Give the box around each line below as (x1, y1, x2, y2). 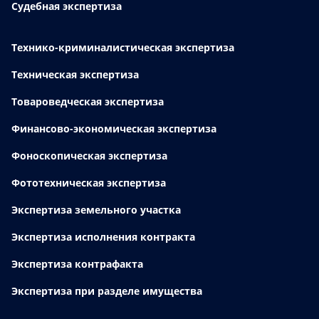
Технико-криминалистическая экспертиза (11, 41, 234, 55)
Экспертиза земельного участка (11, 203, 181, 217)
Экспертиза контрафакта (11, 257, 143, 271)
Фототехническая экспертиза (11, 176, 166, 190)
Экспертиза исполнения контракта (11, 230, 195, 244)
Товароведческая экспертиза (11, 95, 164, 109)
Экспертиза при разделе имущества (11, 284, 202, 298)
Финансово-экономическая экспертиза (11, 122, 216, 136)
